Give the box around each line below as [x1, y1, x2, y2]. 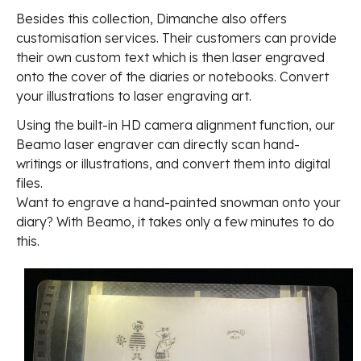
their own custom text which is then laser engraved [16, 49, 325, 66]
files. [16, 175, 43, 192]
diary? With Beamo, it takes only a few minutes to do [16, 214, 334, 230]
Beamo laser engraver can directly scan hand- [16, 136, 300, 153]
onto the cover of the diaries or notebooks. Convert [16, 68, 329, 85]
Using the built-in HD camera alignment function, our [16, 117, 335, 134]
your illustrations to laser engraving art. [16, 88, 251, 105]
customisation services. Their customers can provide [16, 30, 337, 47]
